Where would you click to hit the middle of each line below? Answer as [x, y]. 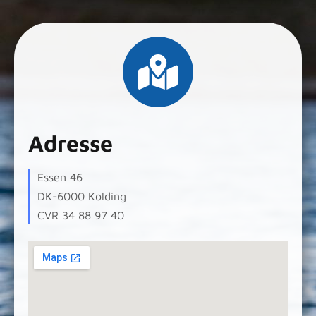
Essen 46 [60, 177]
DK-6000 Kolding [82, 196]
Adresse [71, 143]
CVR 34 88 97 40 [81, 215]
